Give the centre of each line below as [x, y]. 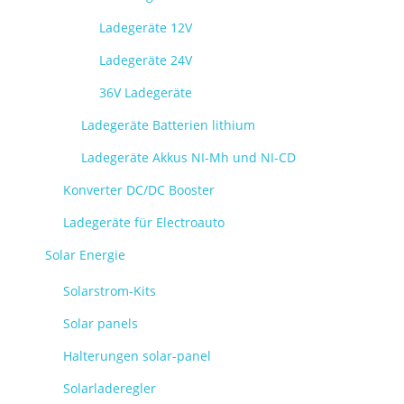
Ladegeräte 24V [146, 60]
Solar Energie [85, 255]
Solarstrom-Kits [110, 291]
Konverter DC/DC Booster [139, 190]
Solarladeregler [110, 388]
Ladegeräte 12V [146, 28]
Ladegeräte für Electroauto [144, 222]
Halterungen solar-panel [137, 356]
